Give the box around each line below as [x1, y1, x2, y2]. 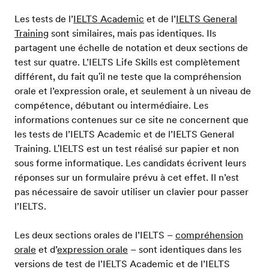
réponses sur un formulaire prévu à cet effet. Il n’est [14, 171, 239, 184]
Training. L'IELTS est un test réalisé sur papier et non [14, 142, 239, 155]
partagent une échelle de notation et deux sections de [14, 41, 248, 54]
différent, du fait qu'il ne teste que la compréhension [14, 70, 241, 83]
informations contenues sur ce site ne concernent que [14, 113, 249, 126]
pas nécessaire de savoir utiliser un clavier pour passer [14, 185, 249, 198]
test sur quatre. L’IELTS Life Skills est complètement [14, 55, 240, 68]
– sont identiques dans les [128, 243, 241, 256]
